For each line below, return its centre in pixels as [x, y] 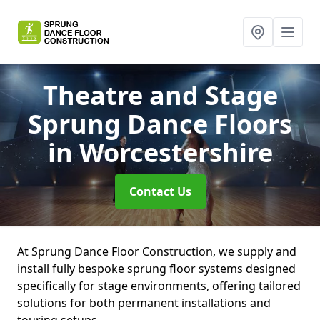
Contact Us [160, 191]
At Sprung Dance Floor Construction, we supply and [157, 251]
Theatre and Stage [160, 95]
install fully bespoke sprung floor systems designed [156, 269]
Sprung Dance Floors [160, 124]
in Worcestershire [160, 152]
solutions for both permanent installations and [144, 303]
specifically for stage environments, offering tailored [159, 286]
